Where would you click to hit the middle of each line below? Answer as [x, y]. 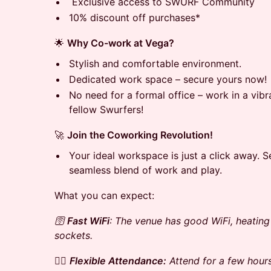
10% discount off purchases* [135, 18]
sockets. [73, 235]
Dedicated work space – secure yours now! [168, 79]
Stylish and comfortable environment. [155, 64]
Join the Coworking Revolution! [140, 135]
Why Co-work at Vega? [121, 43]
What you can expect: [104, 195]
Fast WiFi [88, 221]
